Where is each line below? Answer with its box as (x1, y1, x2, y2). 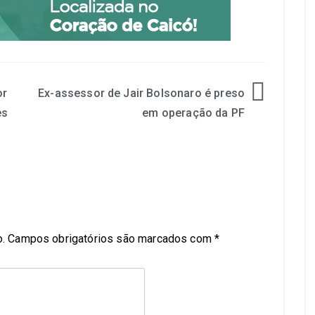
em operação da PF (142, 105, 245, 120)
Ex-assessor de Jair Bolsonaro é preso (38, 86, 245, 100)
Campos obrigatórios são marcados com (8, 231, 215, 245)
